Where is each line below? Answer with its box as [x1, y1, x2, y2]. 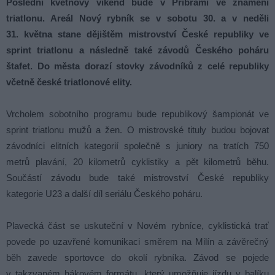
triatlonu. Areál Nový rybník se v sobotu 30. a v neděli [6, 13, 269, 23]
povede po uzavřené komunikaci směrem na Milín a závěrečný [6, 236, 269, 247]
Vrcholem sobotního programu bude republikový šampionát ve [6, 109, 269, 119]
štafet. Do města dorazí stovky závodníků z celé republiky [6, 61, 269, 71]
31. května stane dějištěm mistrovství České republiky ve [6, 29, 269, 39]
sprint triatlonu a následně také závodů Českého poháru [6, 45, 269, 55]
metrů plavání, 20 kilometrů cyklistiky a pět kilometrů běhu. [6, 157, 269, 167]
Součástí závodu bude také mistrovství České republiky [6, 172, 269, 183]
